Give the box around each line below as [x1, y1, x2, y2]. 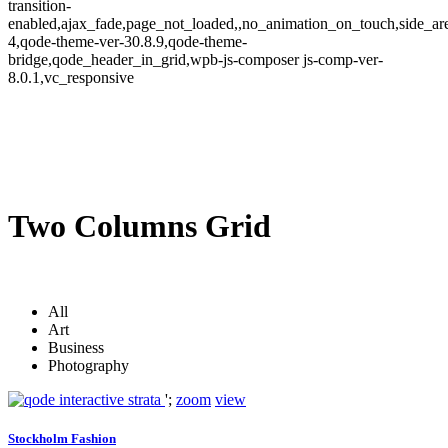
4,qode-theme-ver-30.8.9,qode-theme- [8, 33, 247, 50]
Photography [48, 357, 129, 374]
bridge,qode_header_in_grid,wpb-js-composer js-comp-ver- [8, 51, 383, 68]
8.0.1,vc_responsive [8, 69, 134, 86]
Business [48, 339, 104, 356]
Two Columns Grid [8, 208, 271, 245]
